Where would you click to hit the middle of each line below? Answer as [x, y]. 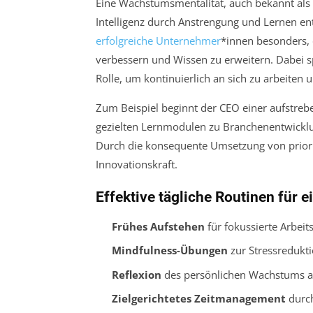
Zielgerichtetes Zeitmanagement [198, 299]
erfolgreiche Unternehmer [158, 40]
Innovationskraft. [137, 164]
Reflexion [136, 274]
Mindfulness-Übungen [169, 250]
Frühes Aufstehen [158, 226]
